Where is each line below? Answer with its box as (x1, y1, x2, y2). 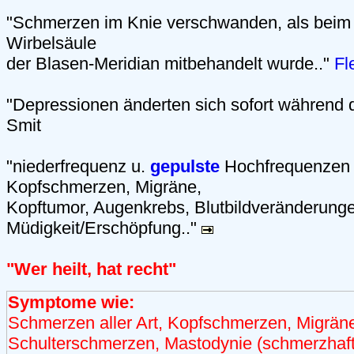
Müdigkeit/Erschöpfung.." (6, 218, 201, 239)
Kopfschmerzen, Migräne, (6, 177, 201, 198)
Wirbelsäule (6, 33, 96, 54)
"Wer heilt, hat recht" (6, 259, 176, 280)
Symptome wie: (8, 292, 134, 312)
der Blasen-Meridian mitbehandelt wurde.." (6, 54, 334, 74)
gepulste (150, 156, 220, 177)
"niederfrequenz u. (6, 156, 150, 177)
